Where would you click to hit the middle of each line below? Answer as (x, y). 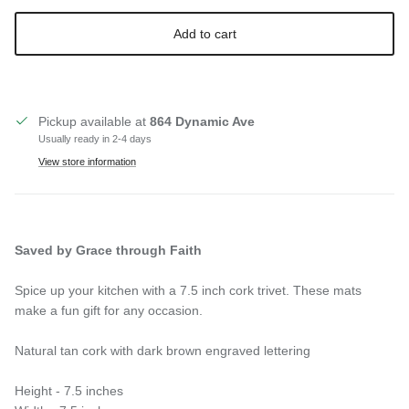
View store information (87, 161)
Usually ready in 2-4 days (95, 138)
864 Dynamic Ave (202, 121)
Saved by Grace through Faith (108, 250)
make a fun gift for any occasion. (109, 310)
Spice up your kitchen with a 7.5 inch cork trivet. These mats (188, 290)
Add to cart (204, 33)
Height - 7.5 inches (69, 390)
